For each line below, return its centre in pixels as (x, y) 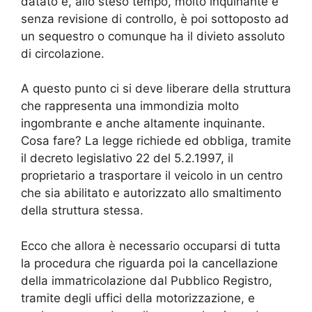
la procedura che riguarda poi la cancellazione (149, 263)
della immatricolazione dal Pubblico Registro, (147, 280)
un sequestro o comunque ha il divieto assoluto (153, 36)
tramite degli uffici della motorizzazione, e (138, 298)
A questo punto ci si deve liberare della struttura (156, 89)
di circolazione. (63, 53)
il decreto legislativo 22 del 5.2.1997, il (127, 158)
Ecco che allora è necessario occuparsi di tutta (151, 245)
